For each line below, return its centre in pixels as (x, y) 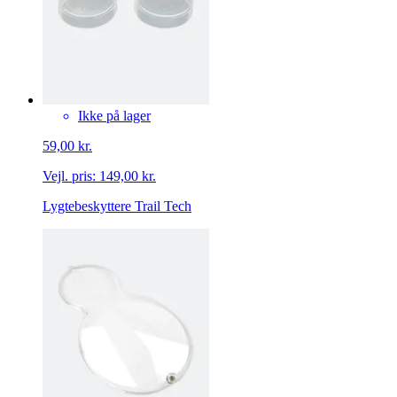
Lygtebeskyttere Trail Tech (117, 206)
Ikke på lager (114, 115)
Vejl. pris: (69, 175)
